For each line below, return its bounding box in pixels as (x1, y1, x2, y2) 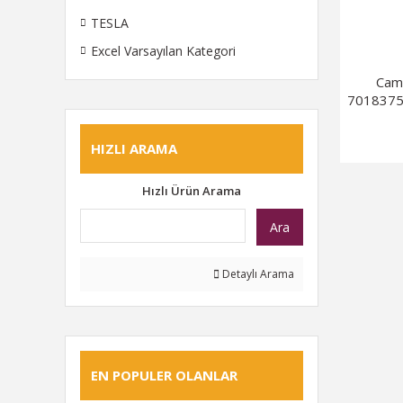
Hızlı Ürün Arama (142, 183, 241, 199)
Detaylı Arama (219, 266, 294, 282)
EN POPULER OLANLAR (91, 366, 237, 384)
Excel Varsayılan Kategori (91, 42, 236, 59)
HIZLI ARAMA (91, 139, 177, 157)
